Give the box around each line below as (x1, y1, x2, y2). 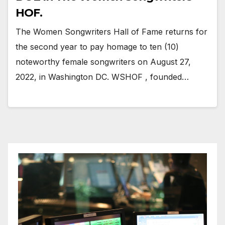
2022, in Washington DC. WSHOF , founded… (16, 71, 189, 82)
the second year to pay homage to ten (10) (16, 41, 179, 52)
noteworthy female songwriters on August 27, (16, 56, 191, 67)
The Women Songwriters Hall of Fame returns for (16, 26, 207, 37)
